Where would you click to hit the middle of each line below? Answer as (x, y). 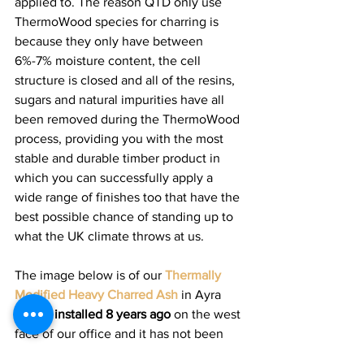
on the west (207, 314)
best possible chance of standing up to (126, 216)
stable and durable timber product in (119, 158)
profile (35, 314)
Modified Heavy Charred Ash (96, 294)
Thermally (195, 275)
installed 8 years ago (113, 314)
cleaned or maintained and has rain (115, 353)
